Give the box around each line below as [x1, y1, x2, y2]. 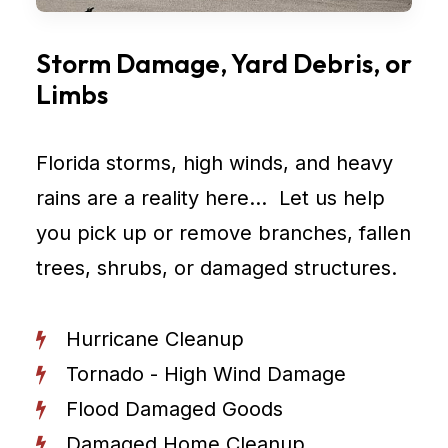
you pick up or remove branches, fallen [36, 221, 411, 245]
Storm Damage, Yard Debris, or [36, 47, 412, 80]
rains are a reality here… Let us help [36, 186, 385, 210]
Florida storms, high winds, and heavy [36, 151, 393, 175]
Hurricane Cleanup [66, 327, 244, 351]
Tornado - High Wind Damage [66, 362, 346, 386]
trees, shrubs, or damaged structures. [36, 256, 397, 280]
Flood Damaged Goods [66, 397, 283, 421]
